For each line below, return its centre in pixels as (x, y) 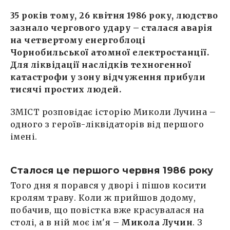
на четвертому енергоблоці (78, 40)
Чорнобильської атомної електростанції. (110, 52)
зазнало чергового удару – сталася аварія (111, 28)
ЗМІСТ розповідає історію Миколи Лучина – (113, 112)
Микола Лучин (157, 222)
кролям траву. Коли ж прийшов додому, (103, 198)
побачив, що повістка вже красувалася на (107, 210)
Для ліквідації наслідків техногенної (101, 65)
